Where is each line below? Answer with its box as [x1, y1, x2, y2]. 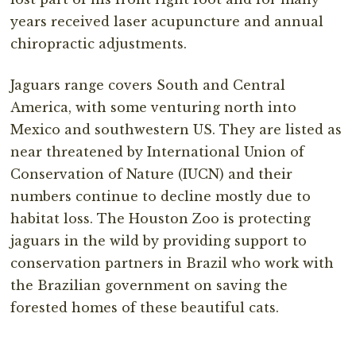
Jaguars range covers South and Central [10, 76, 286, 93]
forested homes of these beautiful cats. [10, 299, 280, 315]
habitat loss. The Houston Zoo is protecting [10, 210, 311, 226]
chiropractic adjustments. [10, 35, 188, 52]
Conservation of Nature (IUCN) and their [10, 165, 293, 182]
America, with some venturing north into [10, 99, 297, 115]
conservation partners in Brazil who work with [10, 254, 335, 271]
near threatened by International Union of [10, 143, 305, 160]
